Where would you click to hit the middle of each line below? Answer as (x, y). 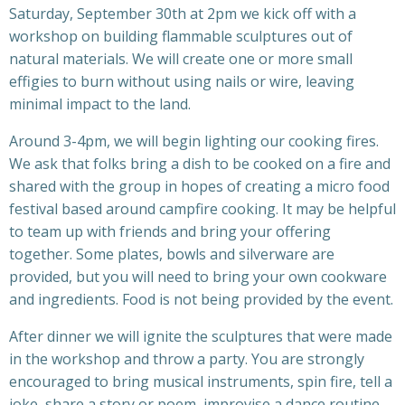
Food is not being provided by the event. (258, 299)
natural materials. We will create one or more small (181, 59)
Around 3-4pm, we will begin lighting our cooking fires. (194, 141)
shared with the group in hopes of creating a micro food (199, 186)
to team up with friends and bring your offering (170, 231)
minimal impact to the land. (100, 104)
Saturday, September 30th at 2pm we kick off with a (183, 14)
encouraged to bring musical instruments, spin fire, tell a (201, 381)
